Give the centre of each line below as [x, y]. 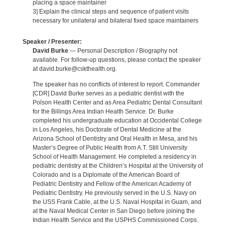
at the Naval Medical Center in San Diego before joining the [114, 211]
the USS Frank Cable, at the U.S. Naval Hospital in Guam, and [117, 202]
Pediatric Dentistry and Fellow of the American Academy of [111, 184]
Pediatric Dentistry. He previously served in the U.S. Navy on [114, 193]
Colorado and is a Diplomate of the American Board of [106, 175]
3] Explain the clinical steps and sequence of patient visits [110, 12]
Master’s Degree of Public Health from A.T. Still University [110, 148]
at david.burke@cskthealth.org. [75, 69]
